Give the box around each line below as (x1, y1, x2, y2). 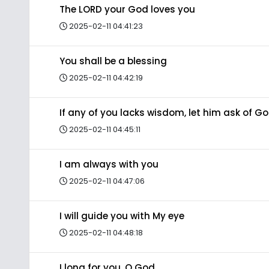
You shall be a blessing (59, 55, 167, 67)
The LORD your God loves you (59, 3, 195, 16)
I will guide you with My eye (59, 210, 184, 222)
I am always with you (59, 158, 159, 171)
